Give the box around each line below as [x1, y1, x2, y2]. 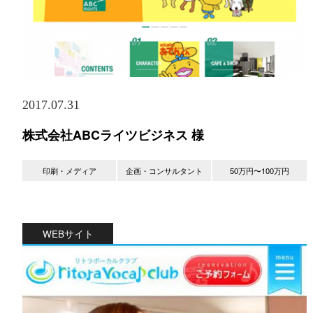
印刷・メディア [42, 164, 96, 176]
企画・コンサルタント [126, 164, 203, 176]
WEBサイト [42, 226, 94, 240]
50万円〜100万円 [230, 164, 290, 176]
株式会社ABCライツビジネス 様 [22, 125, 204, 144]
